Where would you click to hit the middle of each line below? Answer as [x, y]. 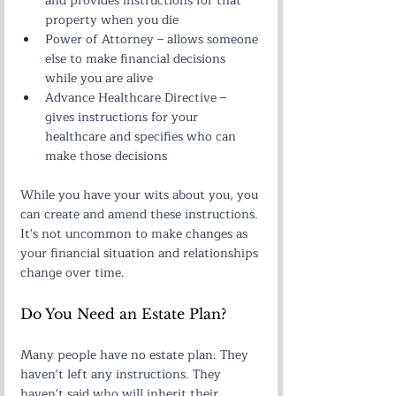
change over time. [72, 273]
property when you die [112, 20]
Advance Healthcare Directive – [137, 98]
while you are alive [99, 78]
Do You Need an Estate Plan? [123, 314]
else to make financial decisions [137, 59]
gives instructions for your [123, 117]
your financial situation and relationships [141, 253]
